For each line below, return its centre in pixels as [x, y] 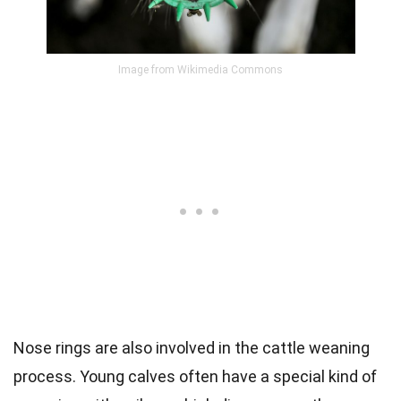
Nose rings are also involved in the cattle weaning [192, 347]
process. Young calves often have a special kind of [195, 376]
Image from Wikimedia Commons [200, 69]
